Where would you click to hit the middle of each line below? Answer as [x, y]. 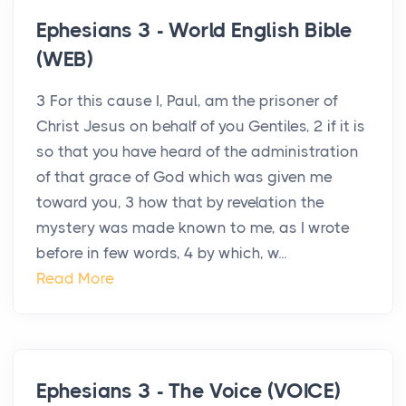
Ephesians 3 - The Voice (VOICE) [188, 391]
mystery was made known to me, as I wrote [193, 228]
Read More [75, 279]
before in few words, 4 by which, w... [161, 253]
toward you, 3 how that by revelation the [180, 203]
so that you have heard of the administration [198, 152]
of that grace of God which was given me [184, 177]
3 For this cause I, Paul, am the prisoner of [187, 101]
